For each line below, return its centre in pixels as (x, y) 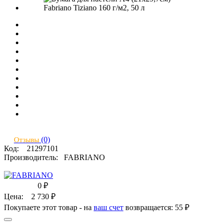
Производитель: (34, 157)
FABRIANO (84, 157)
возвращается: (149, 207)
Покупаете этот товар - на (49, 207)
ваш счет (109, 207)
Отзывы (28, 139)
